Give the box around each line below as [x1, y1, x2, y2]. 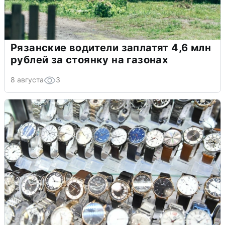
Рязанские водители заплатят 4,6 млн [11, 41, 211, 54]
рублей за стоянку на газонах [11, 53, 168, 66]
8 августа [11, 75, 44, 84]
